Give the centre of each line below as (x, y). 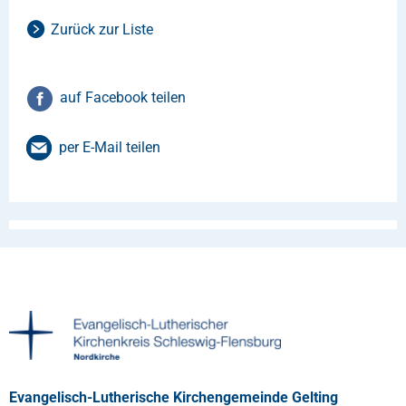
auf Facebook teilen (123, 97)
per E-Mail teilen (110, 147)
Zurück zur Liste (102, 29)
